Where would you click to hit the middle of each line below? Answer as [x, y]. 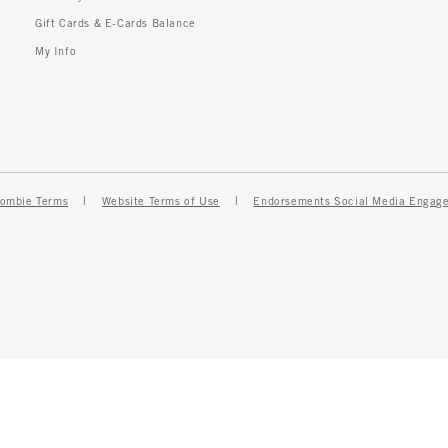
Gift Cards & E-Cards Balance [115, 24]
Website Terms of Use [160, 202]
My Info [56, 52]
